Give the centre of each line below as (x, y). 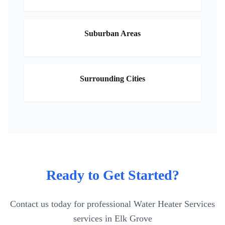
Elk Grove (133, 218)
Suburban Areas (113, 33)
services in (94, 218)
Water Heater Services (174, 204)
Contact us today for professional (72, 204)
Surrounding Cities (113, 79)
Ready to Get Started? (113, 175)
